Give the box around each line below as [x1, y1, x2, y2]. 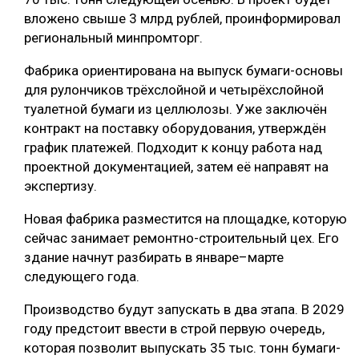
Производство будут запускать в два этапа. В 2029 [24, 301, 345, 318]
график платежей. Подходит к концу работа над [24, 139, 322, 156]
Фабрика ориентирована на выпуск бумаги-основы [24, 63, 343, 79]
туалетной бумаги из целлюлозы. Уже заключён [24, 101, 327, 118]
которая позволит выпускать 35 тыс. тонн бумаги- [24, 340, 341, 357]
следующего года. [24, 268, 139, 285]
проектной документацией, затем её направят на [24, 159, 329, 175]
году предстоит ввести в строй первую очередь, [24, 321, 325, 337]
